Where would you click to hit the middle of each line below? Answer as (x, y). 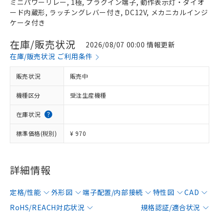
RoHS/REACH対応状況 (47, 207)
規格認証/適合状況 (170, 207)
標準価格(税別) (37, 133)
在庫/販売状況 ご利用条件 (51, 56)
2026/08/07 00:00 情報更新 (131, 44)
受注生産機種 (88, 95)
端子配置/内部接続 (113, 192)
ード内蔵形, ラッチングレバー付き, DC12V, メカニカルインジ (109, 12)
